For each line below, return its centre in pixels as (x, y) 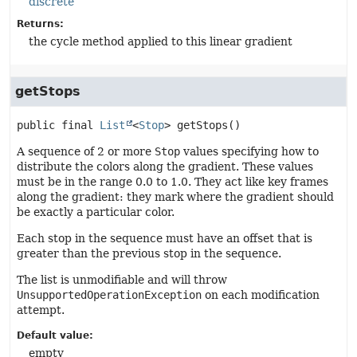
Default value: (55, 335)
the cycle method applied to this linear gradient (161, 41)
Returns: (40, 24)
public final (55, 125)
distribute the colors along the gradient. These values (165, 167)
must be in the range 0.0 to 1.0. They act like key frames (173, 182)
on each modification (261, 295)
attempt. (41, 310)
